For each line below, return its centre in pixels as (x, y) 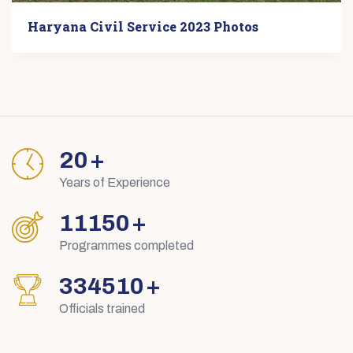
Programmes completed (126, 246)
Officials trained (102, 309)
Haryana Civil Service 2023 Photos (143, 27)
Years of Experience (115, 183)
